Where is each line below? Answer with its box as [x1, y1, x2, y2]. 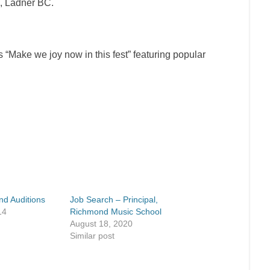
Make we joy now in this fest [8, 49, 128, 60]
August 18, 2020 [70, 219, 133, 228]
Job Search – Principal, [70, 195, 158, 204]
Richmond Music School [70, 207, 162, 216]
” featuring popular [128, 49, 206, 60]
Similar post [70, 231, 115, 240]
